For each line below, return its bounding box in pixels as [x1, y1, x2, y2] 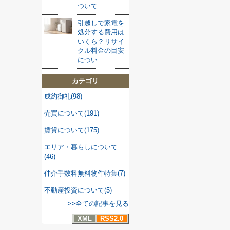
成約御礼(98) [44, 92, 82, 100]
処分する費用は [78, 28, 124, 36]
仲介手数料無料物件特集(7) [44, 169, 125, 177]
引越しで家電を [78, 19, 124, 27]
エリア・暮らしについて [44, 143, 118, 151]
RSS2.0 [100, 215, 123, 222]
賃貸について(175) [44, 126, 99, 134]
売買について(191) [44, 109, 99, 117]
